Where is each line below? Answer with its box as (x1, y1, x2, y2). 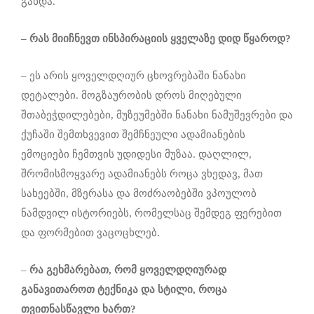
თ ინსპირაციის (91, 33, 170, 45)
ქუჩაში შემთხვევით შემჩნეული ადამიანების (21, 129, 245, 141)
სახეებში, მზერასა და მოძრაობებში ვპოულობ (21, 188, 257, 200)
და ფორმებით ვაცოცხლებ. (21, 227, 160, 239)
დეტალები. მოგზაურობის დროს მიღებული (21, 90, 242, 102)
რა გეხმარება (29, 264, 100, 276)
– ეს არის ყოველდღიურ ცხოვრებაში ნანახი (21, 70, 246, 82)
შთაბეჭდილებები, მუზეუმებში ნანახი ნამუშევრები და (21, 109, 293, 121)
